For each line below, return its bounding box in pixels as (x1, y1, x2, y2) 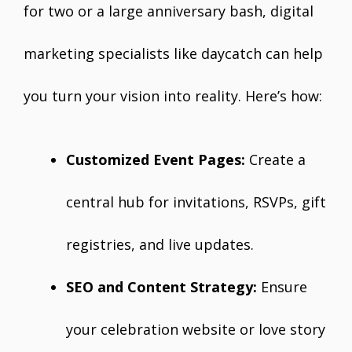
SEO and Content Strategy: (66, 277, 257, 296)
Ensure (257, 277, 307, 296)
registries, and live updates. (66, 235, 254, 254)
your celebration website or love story (66, 320, 325, 339)
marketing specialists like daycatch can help (24, 44, 323, 63)
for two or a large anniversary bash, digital (24, 2, 313, 20)
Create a (245, 150, 306, 169)
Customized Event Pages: (66, 150, 245, 169)
